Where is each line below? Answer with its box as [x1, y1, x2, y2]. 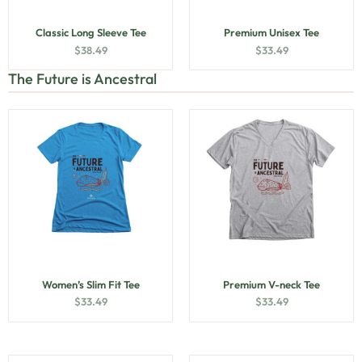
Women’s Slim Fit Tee [41, 277, 140, 291]
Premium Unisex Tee [224, 26, 319, 39]
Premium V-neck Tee [223, 277, 320, 291]
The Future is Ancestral [8, 69, 157, 88]
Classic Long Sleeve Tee [35, 26, 146, 39]
